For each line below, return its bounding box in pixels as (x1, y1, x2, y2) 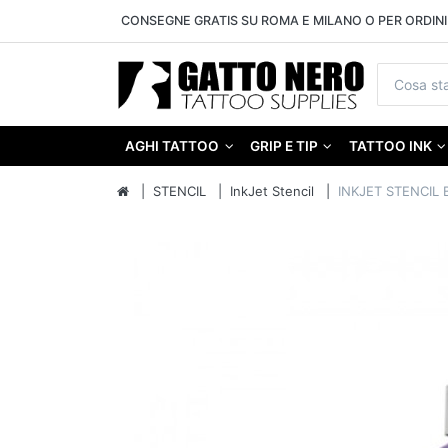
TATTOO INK (348, 138, 432, 155)
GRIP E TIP (249, 138, 318, 155)
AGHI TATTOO (125, 138, 220, 155)
